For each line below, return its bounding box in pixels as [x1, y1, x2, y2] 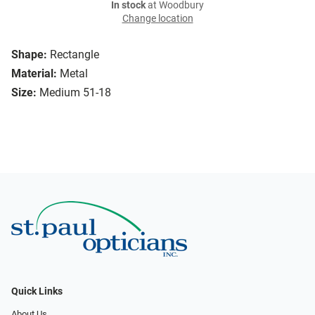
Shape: [11, 48, 47, 62]
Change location [122, 13, 193, 25]
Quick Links [11, 285, 63, 297]
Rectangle [50, 48, 99, 62]
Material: [11, 67, 57, 81]
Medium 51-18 [39, 86, 111, 100]
